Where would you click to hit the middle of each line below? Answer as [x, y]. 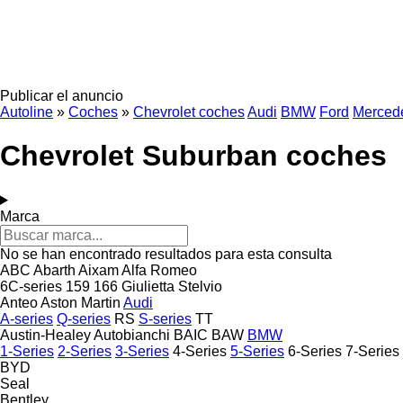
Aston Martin [81, 302]
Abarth [54, 270]
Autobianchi [132, 335]
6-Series [315, 351]
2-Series [85, 351]
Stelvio [200, 286]
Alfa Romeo [159, 270]
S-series [165, 318]
